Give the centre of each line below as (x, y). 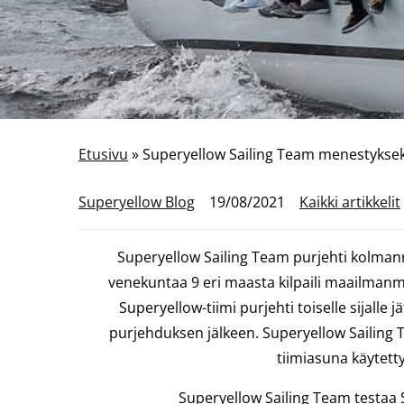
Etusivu (103, 154)
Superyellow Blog (137, 202)
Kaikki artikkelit (350, 202)
